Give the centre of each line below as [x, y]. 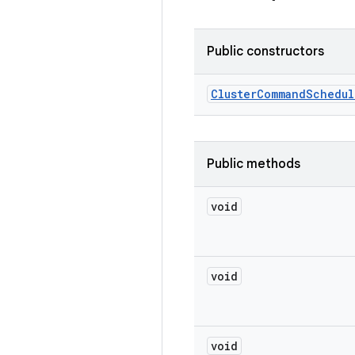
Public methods [254, 164]
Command [281, 94]
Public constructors [265, 52]
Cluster [234, 94]
